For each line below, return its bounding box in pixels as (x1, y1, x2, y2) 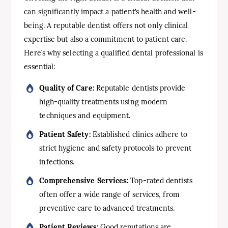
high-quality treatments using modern (39, 97, 168, 107)
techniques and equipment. (39, 111, 131, 121)
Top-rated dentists (128, 176, 192, 186)
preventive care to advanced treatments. (39, 204, 175, 213)
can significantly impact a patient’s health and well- (24, 7, 196, 17)
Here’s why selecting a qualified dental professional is (24, 48, 203, 58)
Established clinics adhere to (90, 130, 188, 139)
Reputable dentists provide (94, 83, 185, 93)
